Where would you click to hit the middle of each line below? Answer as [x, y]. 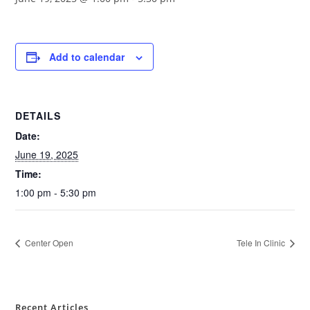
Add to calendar [87, 57]
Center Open [48, 243]
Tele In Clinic [262, 243]
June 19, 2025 [47, 154]
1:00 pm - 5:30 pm [56, 192]
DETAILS [38, 116]
